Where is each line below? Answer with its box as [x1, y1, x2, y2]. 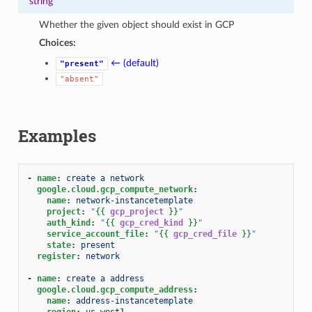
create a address [65, 273, 144, 283]
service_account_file [46, 228, 144, 239]
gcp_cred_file [173, 228, 237, 239]
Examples [17, 124, 96, 147]
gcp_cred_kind [119, 217, 183, 228]
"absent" [60, 74, 100, 84]
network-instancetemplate [75, 195, 193, 205]
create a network [65, 173, 144, 183]
